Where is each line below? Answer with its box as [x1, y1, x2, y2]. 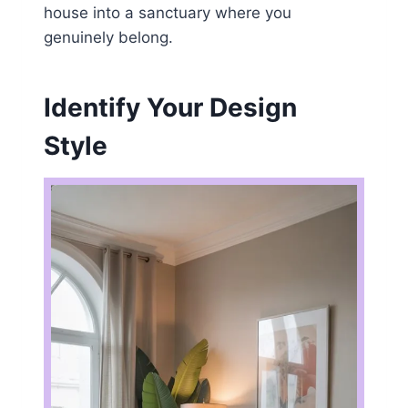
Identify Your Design [44, 92, 297, 124]
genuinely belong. [44, 28, 173, 47]
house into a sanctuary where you [44, 4, 291, 23]
